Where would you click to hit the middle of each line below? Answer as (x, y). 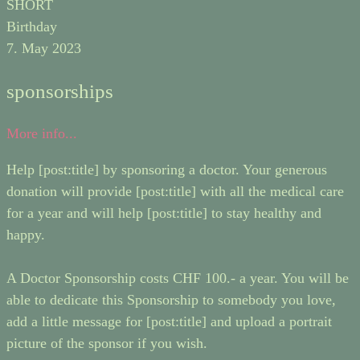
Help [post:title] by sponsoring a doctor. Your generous (167, 169)
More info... (42, 133)
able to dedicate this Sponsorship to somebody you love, (171, 299)
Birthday (32, 27)
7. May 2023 (44, 49)
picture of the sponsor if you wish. (107, 343)
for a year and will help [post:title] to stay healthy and (164, 213)
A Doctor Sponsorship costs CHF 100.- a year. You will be (178, 278)
